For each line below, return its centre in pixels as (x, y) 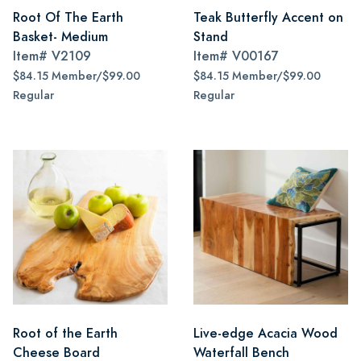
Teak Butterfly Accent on (268, 17)
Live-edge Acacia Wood (266, 333)
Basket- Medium (60, 37)
